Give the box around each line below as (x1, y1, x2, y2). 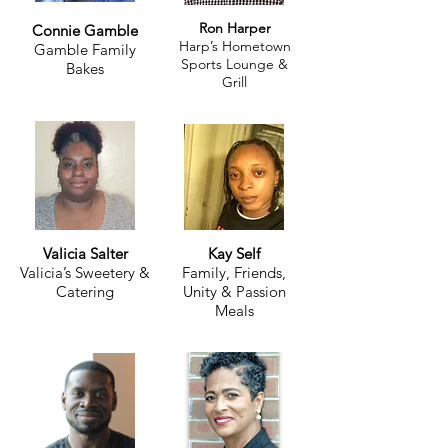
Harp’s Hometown (178, 37, 291, 55)
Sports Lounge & (181, 55, 288, 73)
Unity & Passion (182, 282, 286, 301)
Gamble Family (33, 40, 136, 59)
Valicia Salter (42, 244, 128, 263)
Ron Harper (198, 19, 271, 37)
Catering (56, 282, 114, 301)
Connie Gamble (31, 21, 138, 40)
